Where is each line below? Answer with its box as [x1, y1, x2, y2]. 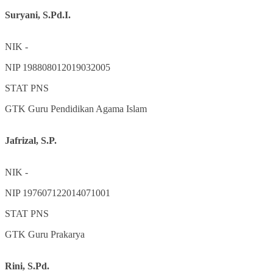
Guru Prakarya [28, 229, 85, 239]
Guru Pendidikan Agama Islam [28, 103, 147, 114]
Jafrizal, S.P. [5, 135, 57, 146]
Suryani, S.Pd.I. [5, 9, 71, 20]
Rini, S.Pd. [5, 260, 49, 271]
